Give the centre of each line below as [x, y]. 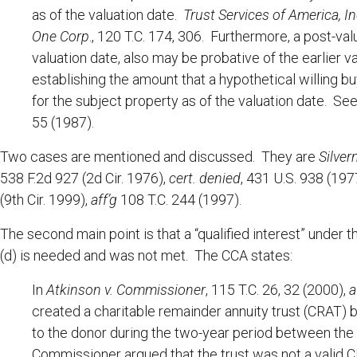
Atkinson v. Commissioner [126, 290]
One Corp [61, 37]
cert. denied [205, 178]
